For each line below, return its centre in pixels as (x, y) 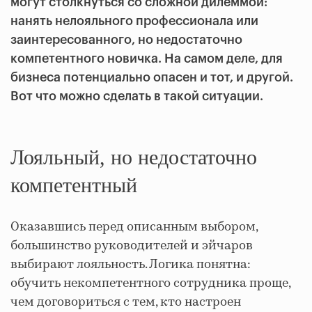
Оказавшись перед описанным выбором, (134, 227)
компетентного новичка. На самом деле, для (147, 59)
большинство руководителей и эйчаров (132, 246)
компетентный (74, 185)
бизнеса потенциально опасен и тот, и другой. (152, 78)
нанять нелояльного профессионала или (134, 21)
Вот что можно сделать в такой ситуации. (137, 96)
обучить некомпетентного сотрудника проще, (150, 284)
